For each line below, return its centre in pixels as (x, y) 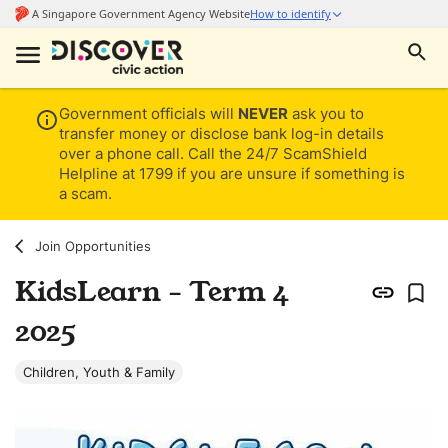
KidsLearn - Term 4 (152, 291)
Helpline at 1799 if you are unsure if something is (232, 173)
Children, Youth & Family (99, 371)
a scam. (85, 193)
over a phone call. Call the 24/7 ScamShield (213, 153)
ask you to (326, 113)
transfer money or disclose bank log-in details (221, 133)
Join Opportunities (92, 245)
